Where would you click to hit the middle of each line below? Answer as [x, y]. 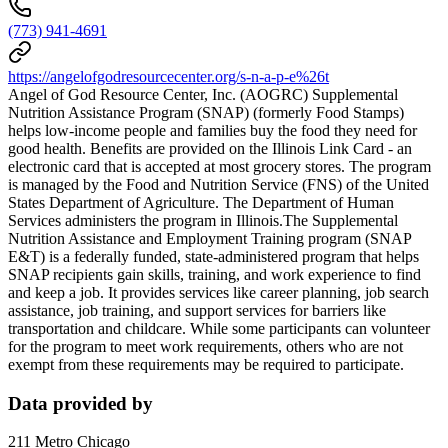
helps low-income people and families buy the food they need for [212, 130]
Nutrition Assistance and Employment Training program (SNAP [209, 238]
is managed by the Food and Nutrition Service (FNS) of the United [218, 184]
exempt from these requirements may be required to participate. [206, 364]
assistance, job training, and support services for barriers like [197, 310]
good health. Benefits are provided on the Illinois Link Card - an [210, 148]
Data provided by [80, 403]
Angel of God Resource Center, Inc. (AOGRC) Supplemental [203, 94]
